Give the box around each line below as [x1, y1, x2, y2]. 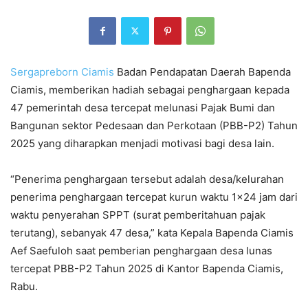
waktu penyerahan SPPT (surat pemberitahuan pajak [10, 208, 265, 221]
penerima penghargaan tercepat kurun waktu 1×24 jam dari [10, 190, 298, 203]
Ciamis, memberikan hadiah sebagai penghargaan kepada [10, 82, 289, 96]
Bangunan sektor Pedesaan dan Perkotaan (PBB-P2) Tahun [10, 118, 298, 132]
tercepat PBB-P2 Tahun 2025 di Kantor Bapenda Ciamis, [10, 261, 283, 275]
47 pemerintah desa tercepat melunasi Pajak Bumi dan [10, 100, 275, 114]
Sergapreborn [10, 65, 78, 78]
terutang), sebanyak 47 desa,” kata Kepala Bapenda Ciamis [10, 225, 294, 239]
